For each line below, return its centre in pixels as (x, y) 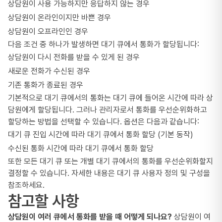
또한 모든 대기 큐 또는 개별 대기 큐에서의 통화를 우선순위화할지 (111, 161)
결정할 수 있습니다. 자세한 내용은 (62, 173)
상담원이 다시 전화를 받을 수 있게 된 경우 (74, 57)
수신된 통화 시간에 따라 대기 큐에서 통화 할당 (81, 148)
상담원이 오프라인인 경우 (48, 31)
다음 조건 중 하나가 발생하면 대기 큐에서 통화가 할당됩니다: (104, 44)
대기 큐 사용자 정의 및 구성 (160, 173)
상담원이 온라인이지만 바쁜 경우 (59, 18)
